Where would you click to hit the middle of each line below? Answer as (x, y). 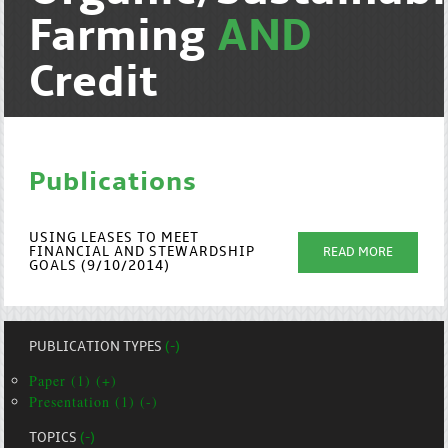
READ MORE (358, 252)
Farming (123, 38)
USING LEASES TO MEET (114, 238)
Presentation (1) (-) (94, 401)
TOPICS (55, 438)
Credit (94, 84)
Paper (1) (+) (73, 380)
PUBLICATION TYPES (97, 347)
